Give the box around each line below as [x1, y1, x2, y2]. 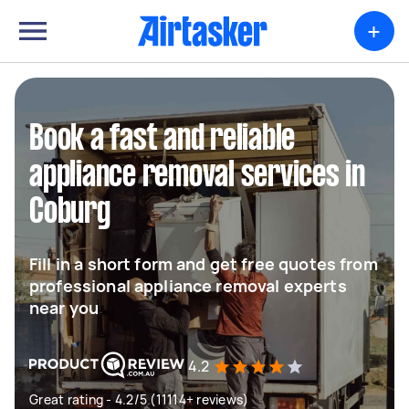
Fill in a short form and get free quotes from [29, 253, 378, 275]
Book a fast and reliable [29, 123, 295, 156]
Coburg [29, 196, 110, 229]
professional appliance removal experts [29, 275, 347, 297]
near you [29, 297, 100, 319]
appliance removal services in [29, 160, 365, 193]
